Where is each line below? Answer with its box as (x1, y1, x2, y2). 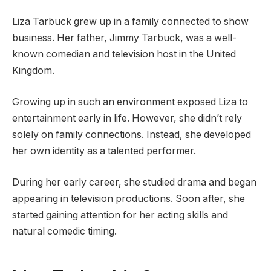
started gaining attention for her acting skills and (12, 209, 228, 221)
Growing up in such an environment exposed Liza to (12, 96, 248, 108)
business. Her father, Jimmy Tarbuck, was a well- (12, 32, 237, 44)
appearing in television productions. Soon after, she (12, 192, 245, 204)
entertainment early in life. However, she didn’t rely (12, 112, 242, 124)
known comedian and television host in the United (12, 48, 236, 60)
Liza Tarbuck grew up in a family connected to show (12, 16, 249, 28)
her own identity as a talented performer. (12, 145, 196, 157)
